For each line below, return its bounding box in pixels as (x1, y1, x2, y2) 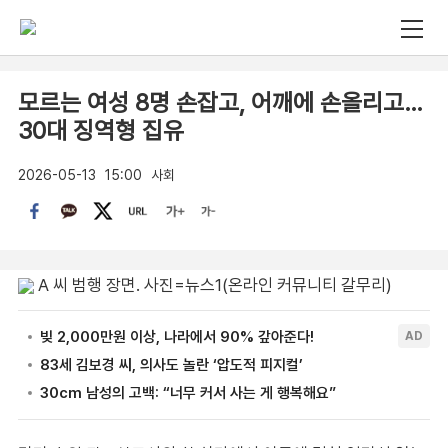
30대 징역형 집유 (17, 115, 184, 145)
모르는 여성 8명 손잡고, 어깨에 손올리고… (17, 87, 423, 117)
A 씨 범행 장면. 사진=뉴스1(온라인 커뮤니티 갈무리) (33, 274, 392, 295)
